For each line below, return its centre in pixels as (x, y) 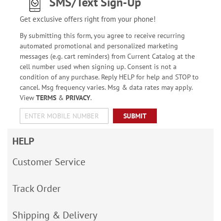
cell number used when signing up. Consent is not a (98, 66)
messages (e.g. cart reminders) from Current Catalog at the (107, 56)
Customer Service (49, 162)
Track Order (37, 188)
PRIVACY (78, 97)
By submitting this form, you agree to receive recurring (102, 35)
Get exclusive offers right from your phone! (88, 19)
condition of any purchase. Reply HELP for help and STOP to (109, 77)
